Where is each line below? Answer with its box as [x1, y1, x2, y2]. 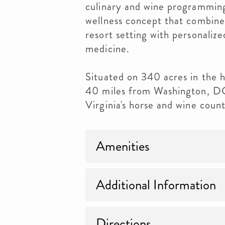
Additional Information [96, 175, 216, 194]
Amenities [96, 137, 150, 156]
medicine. [85, 41, 130, 56]
